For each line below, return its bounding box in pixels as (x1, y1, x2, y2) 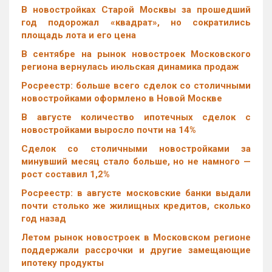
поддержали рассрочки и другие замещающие (21, 244, 251, 256)
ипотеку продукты (21, 257, 104, 268)
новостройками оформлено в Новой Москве (21, 92, 222, 104)
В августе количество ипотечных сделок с (21, 111, 251, 123)
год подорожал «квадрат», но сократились (21, 16, 251, 28)
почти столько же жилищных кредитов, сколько (21, 200, 251, 211)
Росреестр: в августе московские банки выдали (21, 187, 251, 199)
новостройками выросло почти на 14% (21, 124, 196, 135)
